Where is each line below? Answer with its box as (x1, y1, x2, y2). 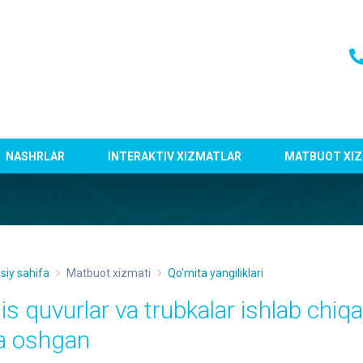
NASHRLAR (6, 149, 66, 163)
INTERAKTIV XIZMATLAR (108, 149, 242, 163)
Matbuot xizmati (66, 267, 151, 280)
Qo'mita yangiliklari (168, 267, 263, 280)
